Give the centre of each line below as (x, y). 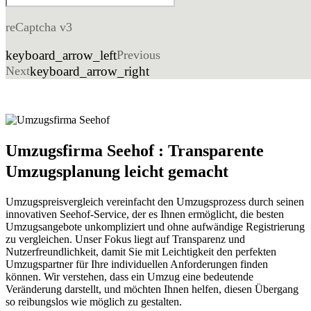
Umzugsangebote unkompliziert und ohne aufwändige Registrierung (155, 227)
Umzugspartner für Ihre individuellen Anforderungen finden (137, 264)
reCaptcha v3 (39, 27)
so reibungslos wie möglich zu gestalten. (94, 302)
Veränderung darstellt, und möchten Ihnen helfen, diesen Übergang (152, 289)
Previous (138, 55)
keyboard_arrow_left (61, 56)
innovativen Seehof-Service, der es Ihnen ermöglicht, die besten (145, 215)
